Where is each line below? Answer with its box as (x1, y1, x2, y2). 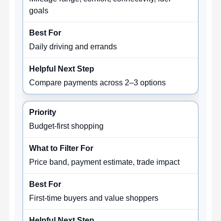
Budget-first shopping (29, 121, 104, 130)
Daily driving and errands (29, 42, 117, 51)
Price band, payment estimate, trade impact (29, 157, 180, 166)
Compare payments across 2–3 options (29, 78, 166, 87)
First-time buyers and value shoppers (29, 193, 159, 202)
